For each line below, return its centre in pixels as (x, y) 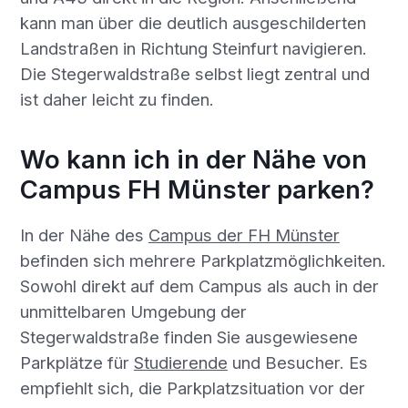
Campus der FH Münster (244, 235)
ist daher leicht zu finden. (117, 99)
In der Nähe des (84, 235)
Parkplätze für (76, 362)
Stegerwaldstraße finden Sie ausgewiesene (189, 337)
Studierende (180, 362)
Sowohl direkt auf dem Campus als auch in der (199, 286)
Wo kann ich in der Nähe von (193, 160)
